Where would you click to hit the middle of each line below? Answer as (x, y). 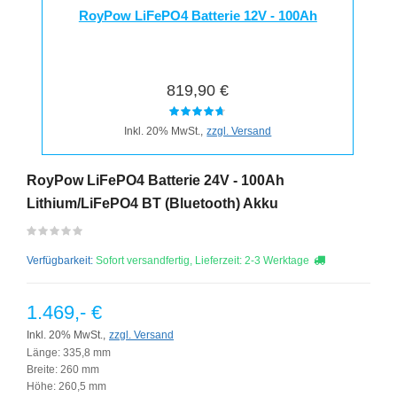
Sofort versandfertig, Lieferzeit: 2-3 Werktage (202, 261)
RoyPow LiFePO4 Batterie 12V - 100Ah (198, 16)
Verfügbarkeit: (61, 261)
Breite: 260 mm (63, 370)
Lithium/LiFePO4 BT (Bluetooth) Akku (152, 203)
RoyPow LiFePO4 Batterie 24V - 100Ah (156, 180)
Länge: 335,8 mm (69, 353)
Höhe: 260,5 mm (66, 387)
